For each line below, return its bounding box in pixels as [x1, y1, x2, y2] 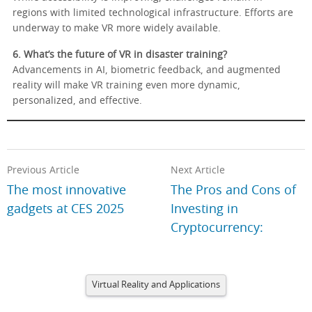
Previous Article [7, 166, 79, 176]
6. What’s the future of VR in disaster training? [13, 50, 227, 61]
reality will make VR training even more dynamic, [13, 81, 240, 91]
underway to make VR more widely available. [13, 24, 221, 34]
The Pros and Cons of [171, 185, 297, 198]
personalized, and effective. [13, 96, 142, 107]
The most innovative [7, 185, 126, 198]
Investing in [171, 203, 239, 217]
